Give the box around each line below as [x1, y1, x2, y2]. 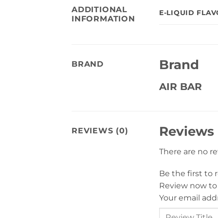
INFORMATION [72, 14, 135, 24]
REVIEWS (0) [72, 126, 128, 135]
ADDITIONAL [72, 5, 128, 15]
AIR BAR [159, 80, 202, 92]
